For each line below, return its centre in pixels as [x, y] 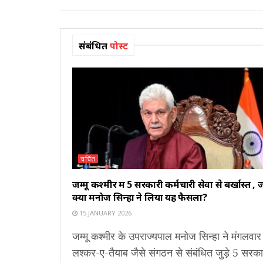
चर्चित [88, 159]
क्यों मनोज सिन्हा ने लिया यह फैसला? [140, 198]
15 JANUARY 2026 [104, 213]
